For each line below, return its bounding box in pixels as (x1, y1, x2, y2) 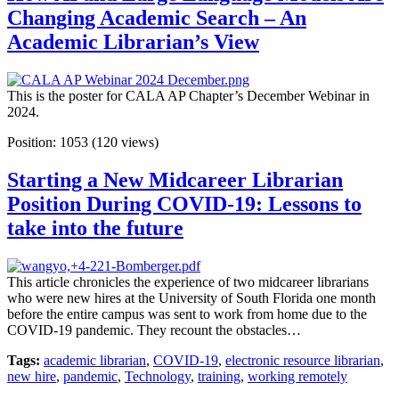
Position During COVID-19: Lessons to (7, 192, 362, 216)
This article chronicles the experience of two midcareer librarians (7, 274, 369, 290)
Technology (125, 369, 191, 385)
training (198, 369, 240, 385)
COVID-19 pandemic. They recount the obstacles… (7, 322, 301, 338)
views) (118, 134, 159, 151)
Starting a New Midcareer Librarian (7, 168, 343, 192)
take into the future (7, 216, 183, 240)
